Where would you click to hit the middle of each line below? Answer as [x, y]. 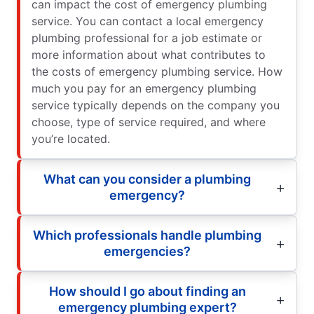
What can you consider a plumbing [147, 179]
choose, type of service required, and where [149, 122]
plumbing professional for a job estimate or [147, 38]
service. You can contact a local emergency [148, 21]
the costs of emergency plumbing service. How [157, 72]
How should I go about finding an [147, 292]
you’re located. [71, 139]
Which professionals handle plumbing [147, 235]
